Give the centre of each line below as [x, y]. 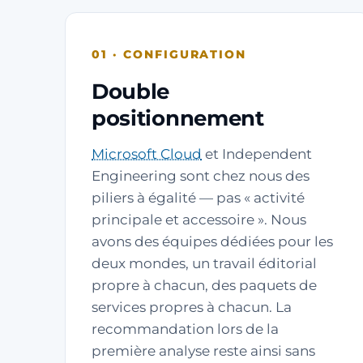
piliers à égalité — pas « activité [198, 198]
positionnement [178, 118]
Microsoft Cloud [147, 154]
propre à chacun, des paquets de [204, 285]
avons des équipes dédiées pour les [212, 241]
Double [131, 92]
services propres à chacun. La [192, 307]
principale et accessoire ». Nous [199, 220]
